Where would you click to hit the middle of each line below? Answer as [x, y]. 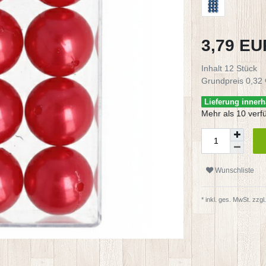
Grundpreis [224, 80]
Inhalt [213, 68]
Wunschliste [235, 170]
